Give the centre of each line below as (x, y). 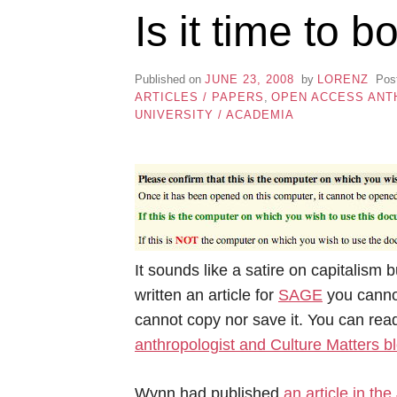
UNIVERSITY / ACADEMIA (214, 114)
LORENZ (343, 79)
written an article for (206, 295)
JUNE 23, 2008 (249, 79)
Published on (170, 79)
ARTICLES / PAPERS (199, 97)
